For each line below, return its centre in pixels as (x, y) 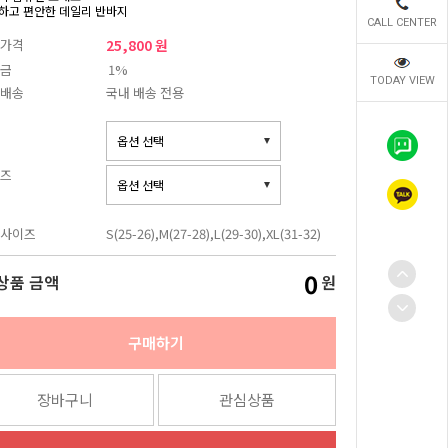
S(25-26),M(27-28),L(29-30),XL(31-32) (213, 233)
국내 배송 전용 (145, 92)
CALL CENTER (402, 22)
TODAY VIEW (402, 80)
